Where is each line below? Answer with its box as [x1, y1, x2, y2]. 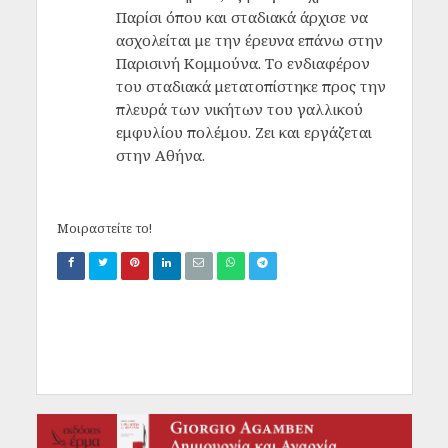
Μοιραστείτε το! [56, 220, 152, 238]
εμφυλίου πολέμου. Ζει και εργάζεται [115, 121, 372, 142]
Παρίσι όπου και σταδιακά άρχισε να [115, 6, 368, 27]
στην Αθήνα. [115, 144, 205, 165]
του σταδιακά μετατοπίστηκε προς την [115, 75, 386, 96]
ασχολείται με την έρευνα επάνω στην [115, 29, 383, 50]
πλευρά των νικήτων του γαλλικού [115, 98, 363, 119]
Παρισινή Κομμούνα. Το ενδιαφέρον [115, 52, 370, 73]
